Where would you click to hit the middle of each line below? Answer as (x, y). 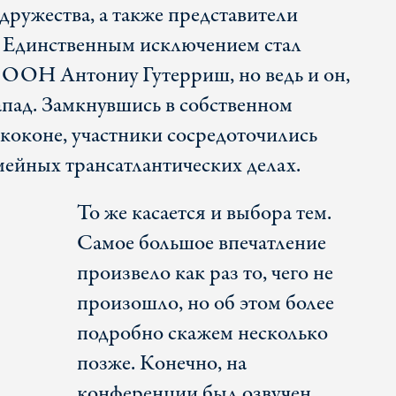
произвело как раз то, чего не (205, 274)
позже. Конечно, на (161, 364)
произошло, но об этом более (205, 304)
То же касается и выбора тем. (204, 214)
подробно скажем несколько (202, 334)
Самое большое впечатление (201, 244)
